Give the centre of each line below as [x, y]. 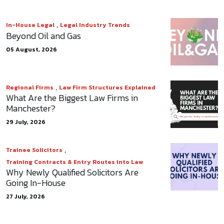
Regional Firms [30, 87]
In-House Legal [30, 25]
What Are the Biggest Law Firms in [72, 97]
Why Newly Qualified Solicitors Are [72, 172]
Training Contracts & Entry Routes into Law [74, 162]
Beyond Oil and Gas [43, 35]
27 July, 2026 [25, 196]
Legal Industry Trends [95, 25]
